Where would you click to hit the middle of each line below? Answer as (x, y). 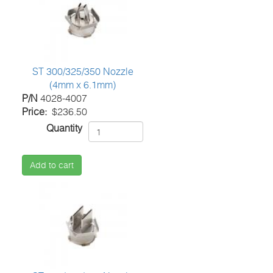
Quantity (65, 128)
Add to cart (52, 165)
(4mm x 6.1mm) (83, 85)
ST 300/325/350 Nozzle (83, 72)
